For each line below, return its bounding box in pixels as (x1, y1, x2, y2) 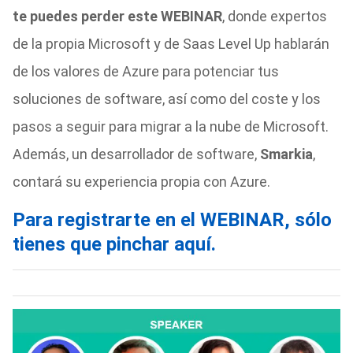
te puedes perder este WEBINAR (12, 8, 222, 24)
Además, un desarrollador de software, (12, 146, 260, 162)
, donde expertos (221, 8, 327, 24)
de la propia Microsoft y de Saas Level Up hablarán (12, 35, 329, 52)
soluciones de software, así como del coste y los (12, 91, 321, 107)
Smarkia (259, 146, 313, 162)
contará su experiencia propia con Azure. (12, 173, 270, 190)
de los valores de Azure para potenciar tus (12, 63, 279, 80)
